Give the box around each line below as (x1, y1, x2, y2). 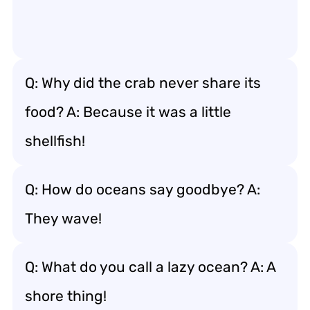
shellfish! (25, 132, 85, 149)
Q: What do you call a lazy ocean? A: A (25, 258, 276, 275)
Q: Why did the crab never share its (25, 74, 261, 91)
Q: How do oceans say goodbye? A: (25, 181, 260, 198)
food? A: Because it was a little (25, 103, 231, 120)
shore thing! (25, 287, 107, 304)
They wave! (25, 210, 102, 227)
